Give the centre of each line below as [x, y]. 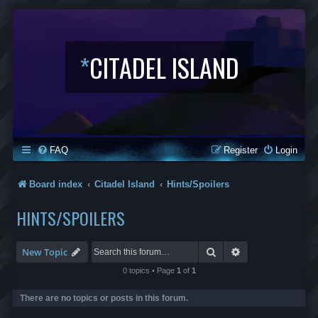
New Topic [45, 252]
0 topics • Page [149, 270]
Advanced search [279, 251]
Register [241, 150]
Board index [56, 184]
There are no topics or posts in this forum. [104, 298]
